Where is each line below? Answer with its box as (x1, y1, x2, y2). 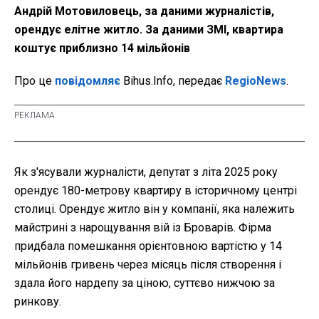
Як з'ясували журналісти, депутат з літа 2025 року (14, 165, 278, 179)
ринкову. (14, 295, 61, 309)
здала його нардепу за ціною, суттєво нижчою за (14, 276, 275, 291)
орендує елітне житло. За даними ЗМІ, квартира (14, 23, 283, 37)
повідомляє (55, 74, 120, 88)
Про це (14, 74, 55, 88)
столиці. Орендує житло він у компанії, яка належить (14, 202, 295, 216)
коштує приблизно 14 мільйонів (14, 41, 190, 56)
